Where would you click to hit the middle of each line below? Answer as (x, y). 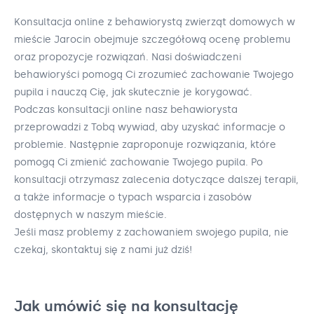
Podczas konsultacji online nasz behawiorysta (126, 109)
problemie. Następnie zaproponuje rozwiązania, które (145, 144)
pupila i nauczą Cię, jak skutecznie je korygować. (133, 92)
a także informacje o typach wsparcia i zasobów (133, 197)
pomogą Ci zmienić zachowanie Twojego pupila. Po (138, 162)
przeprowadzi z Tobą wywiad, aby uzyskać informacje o (150, 127)
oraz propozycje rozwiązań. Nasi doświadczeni (128, 57)
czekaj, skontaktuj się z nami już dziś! (103, 250)
